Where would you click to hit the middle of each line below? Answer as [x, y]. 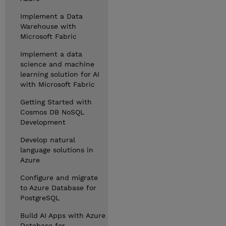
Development [43, 122]
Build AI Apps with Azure [63, 215]
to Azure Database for [58, 188]
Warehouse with [48, 26]
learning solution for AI [60, 74]
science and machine [57, 64]
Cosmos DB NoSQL [52, 112]
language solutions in [57, 150]
